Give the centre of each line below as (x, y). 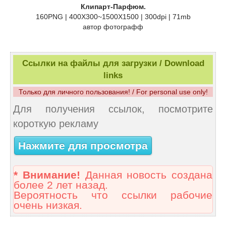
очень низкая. (48, 206)
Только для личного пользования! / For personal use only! (113, 92)
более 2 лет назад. (61, 185)
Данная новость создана (146, 175)
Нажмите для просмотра (83, 146)
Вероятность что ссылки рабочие (113, 195)
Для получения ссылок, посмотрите (113, 109)
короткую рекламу (56, 124)
